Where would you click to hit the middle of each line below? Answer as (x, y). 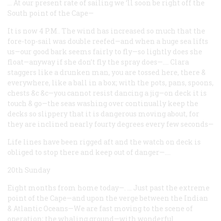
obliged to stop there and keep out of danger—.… (89, 152)
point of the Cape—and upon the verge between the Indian (108, 198)
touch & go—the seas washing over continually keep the (103, 103)
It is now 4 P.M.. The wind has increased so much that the (106, 31)
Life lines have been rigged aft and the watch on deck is (104, 142)
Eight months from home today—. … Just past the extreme (109, 187)
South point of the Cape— (51, 13)
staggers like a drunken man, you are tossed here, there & (107, 72)
